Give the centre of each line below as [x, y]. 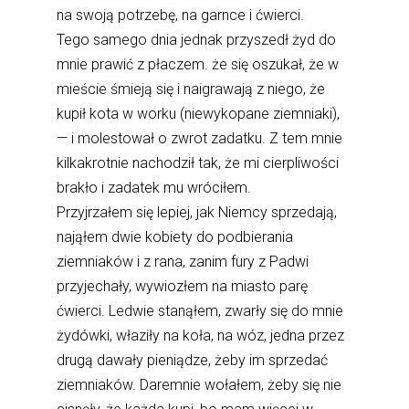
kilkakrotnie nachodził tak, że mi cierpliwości [198, 163]
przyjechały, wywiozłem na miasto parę [183, 287]
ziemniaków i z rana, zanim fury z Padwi [183, 262]
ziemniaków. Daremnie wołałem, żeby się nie [199, 385]
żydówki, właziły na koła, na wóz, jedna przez [201, 336]
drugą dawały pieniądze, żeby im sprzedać [193, 361]
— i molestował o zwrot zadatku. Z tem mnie [200, 139]
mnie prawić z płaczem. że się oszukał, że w [198, 65]
